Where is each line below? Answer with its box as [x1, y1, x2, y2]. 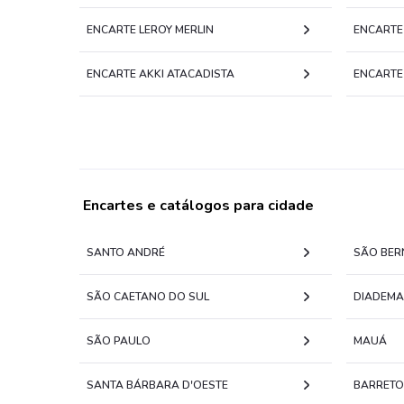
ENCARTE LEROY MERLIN [87, 23, 214, 37]
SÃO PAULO [87, 334, 151, 348]
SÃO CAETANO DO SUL [87, 289, 209, 304]
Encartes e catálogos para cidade [83, 196, 314, 216]
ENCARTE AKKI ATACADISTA [87, 67, 234, 81]
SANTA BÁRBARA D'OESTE [87, 378, 228, 392]
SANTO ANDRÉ [87, 245, 165, 260]
